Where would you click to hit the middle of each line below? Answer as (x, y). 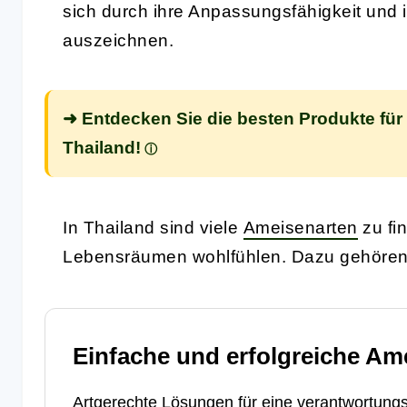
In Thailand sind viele (153, 227)
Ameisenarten (300, 227)
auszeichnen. (118, 40)
